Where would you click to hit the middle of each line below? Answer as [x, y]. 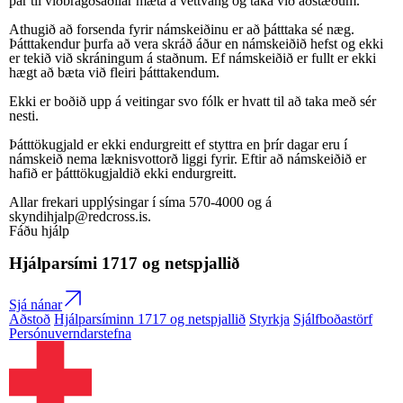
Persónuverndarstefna [70, 334]
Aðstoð [30, 319]
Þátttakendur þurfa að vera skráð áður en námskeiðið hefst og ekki [196, 43]
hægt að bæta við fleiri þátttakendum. [114, 72]
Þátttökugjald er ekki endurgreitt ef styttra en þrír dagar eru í [178, 144]
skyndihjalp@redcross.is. [80, 216]
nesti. [24, 115]
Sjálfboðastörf [333, 319]
